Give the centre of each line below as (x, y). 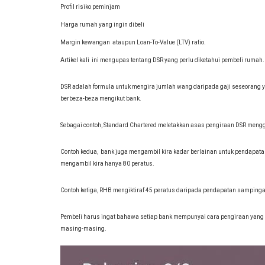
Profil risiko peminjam (90, 7)
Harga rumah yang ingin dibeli (102, 25)
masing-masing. (83, 229)
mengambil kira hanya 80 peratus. (107, 164)
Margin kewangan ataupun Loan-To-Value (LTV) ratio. (133, 42)
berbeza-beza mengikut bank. (101, 98)
